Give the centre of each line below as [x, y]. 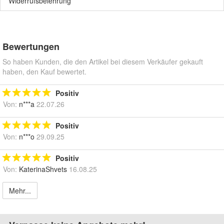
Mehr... [20, 191]
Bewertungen [31, 47]
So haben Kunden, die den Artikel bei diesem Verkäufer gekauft [103, 62]
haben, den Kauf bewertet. [44, 72]
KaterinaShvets [43, 169]
